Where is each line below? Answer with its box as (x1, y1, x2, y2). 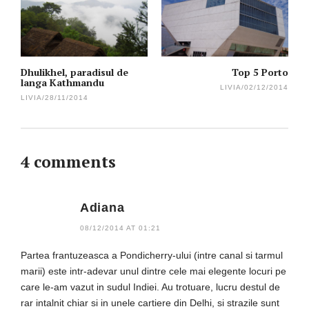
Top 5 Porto (232, 66, 288, 79)
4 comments (21, 151, 116, 173)
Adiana (80, 201, 125, 215)
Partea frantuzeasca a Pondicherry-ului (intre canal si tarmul (21, 250, 283, 261)
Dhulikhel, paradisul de (21, 66, 128, 79)
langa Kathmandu (21, 76, 104, 90)
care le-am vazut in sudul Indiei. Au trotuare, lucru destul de (21, 281, 280, 293)
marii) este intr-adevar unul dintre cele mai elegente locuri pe (21, 266, 286, 277)
